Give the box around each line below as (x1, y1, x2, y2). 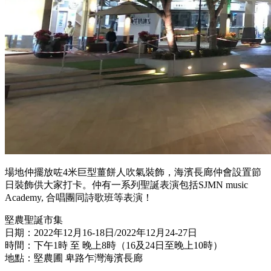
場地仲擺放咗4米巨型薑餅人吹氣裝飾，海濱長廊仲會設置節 (5, 166, 261, 177)
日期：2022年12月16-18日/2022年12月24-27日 (5, 227, 197, 238)
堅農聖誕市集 (5, 214, 63, 225)
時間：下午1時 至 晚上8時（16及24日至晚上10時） (5, 240, 223, 250)
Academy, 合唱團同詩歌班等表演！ (5, 192, 152, 203)
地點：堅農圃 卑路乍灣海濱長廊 (5, 252, 143, 263)
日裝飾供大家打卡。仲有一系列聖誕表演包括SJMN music (5, 179, 248, 190)
